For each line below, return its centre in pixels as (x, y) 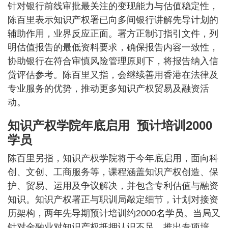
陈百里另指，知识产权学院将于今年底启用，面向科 (113, 159)
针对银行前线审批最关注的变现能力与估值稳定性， (113, 6)
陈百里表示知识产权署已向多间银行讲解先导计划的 (113, 20)
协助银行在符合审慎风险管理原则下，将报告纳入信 (113, 61)
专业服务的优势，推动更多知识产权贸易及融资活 (108, 89)
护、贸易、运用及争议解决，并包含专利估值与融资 (113, 186)
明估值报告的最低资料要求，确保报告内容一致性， (113, 48)
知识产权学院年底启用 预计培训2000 (110, 126)
